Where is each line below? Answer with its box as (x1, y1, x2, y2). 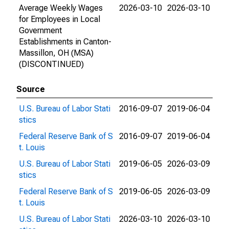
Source (16, 84, 45, 94)
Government (19, 26, 62, 35)
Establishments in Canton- (19, 37, 111, 47)
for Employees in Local (19, 14, 100, 24)
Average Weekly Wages (19, 3, 103, 13)
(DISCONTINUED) (19, 59, 84, 69)
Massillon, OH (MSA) (19, 48, 94, 58)
